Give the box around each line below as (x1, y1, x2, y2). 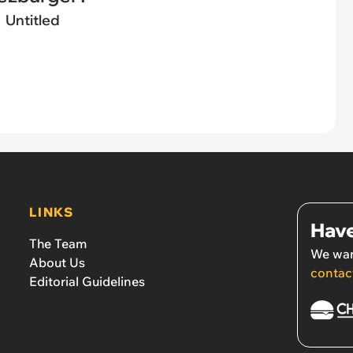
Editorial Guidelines (29, 273, 146, 289)
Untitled (5, 10, 60, 29)
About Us (29, 254, 86, 270)
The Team (29, 235, 87, 251)
